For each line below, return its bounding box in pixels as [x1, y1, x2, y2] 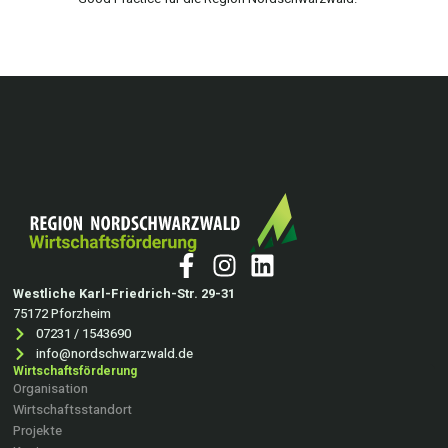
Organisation [13, 378, 88, 398]
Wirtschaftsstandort [13, 399, 132, 419]
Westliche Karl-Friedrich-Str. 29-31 [13, 283, 235, 303]
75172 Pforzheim [13, 303, 111, 323]
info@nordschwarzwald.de [35, 343, 193, 363]
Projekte [13, 420, 62, 440]
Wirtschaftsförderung [13, 361, 137, 380]
